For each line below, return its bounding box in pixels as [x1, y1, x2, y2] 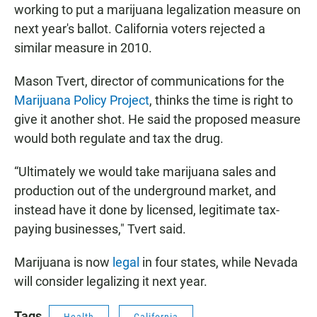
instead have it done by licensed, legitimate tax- [14, 202, 279, 217]
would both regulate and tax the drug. [14, 131, 224, 146]
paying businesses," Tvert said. [14, 221, 186, 236]
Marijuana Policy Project [14, 93, 149, 108]
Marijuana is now [14, 255, 113, 270]
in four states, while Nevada [139, 255, 298, 270]
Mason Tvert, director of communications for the [14, 74, 284, 88]
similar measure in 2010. [14, 40, 152, 55]
